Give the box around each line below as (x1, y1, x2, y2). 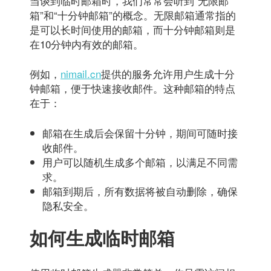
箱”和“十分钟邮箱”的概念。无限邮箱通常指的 (30, 7, 236, 22)
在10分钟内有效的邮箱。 (30, 36, 143, 51)
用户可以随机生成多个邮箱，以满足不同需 (42, 154, 238, 169)
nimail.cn (60, 66, 101, 82)
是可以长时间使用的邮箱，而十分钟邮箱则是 (30, 21, 235, 37)
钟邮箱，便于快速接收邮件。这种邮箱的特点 (30, 80, 235, 96)
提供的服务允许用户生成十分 (101, 66, 235, 82)
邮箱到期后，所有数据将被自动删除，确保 (42, 183, 238, 198)
